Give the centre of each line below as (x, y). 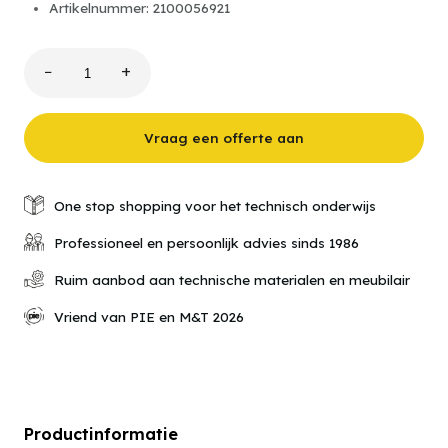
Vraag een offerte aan (224, 137)
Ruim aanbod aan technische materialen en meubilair (232, 279)
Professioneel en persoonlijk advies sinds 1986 (206, 242)
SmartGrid (67, 97)
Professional (74, 114)
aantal (54, 131)
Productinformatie (101, 434)
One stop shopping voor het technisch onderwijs (215, 205)
